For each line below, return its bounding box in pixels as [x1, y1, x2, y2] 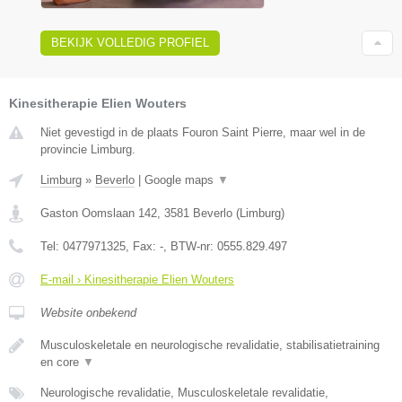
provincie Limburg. [40, 143, 135, 157]
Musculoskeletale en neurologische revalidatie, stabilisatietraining [40, 338, 380, 353]
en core [40, 355, 83, 370]
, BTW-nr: [163, 240, 217, 254]
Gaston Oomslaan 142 [40, 206, 157, 221]
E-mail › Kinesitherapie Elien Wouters [40, 273, 234, 287]
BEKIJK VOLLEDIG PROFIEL [51, 36, 209, 50]
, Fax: [126, 240, 160, 254]
